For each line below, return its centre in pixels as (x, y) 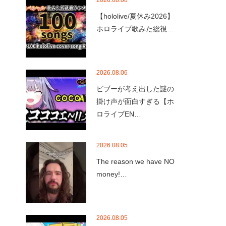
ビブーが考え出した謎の (135, 89)
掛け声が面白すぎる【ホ (135, 101)
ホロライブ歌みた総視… (135, 29)
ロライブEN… (119, 114)
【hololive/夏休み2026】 (135, 16)
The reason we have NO (135, 161)
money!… (112, 174)
